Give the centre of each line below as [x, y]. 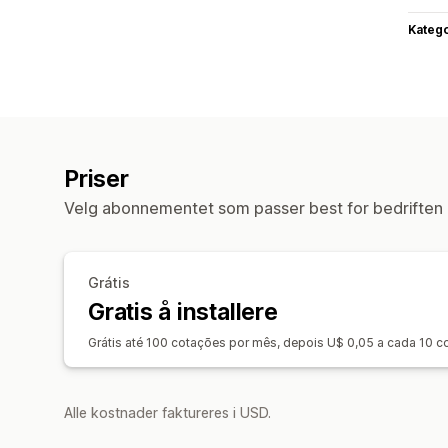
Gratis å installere [183, 311]
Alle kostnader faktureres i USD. [167, 412]
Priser [96, 178]
